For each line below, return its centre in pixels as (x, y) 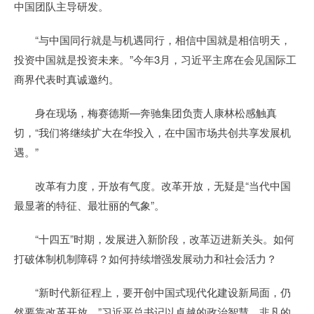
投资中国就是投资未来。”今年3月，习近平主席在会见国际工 (155, 59)
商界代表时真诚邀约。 (67, 79)
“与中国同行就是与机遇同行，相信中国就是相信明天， (152, 40)
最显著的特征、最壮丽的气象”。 (89, 205)
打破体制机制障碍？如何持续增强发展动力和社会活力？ (145, 258)
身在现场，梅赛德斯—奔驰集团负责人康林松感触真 (145, 112)
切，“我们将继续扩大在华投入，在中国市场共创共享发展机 (152, 132)
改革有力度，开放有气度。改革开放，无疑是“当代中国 (152, 185)
